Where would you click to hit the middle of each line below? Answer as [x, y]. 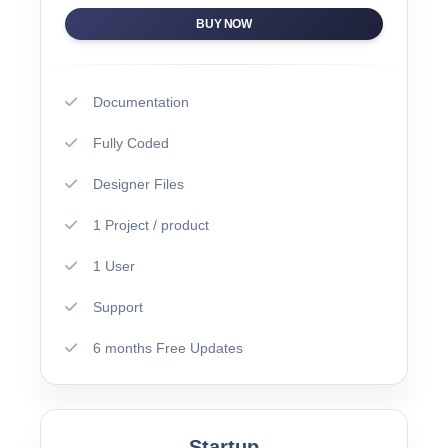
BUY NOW [224, 23]
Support [118, 306]
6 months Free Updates [168, 347]
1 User [114, 265]
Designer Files [138, 183]
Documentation [141, 101]
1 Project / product [151, 224]
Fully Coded [131, 142]
